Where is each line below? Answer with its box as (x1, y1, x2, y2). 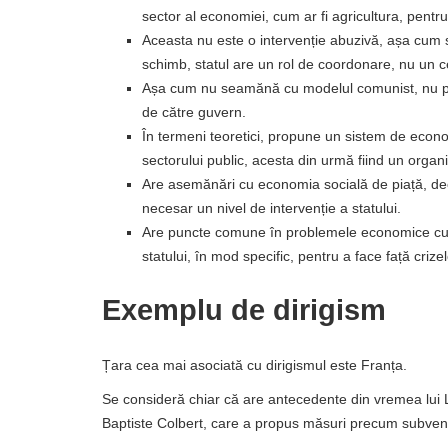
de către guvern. (142, 104, 246, 120)
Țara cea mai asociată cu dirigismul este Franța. (102, 357, 407, 373)
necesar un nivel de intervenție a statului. (142, 200, 401, 216)
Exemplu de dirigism (102, 294, 386, 326)
